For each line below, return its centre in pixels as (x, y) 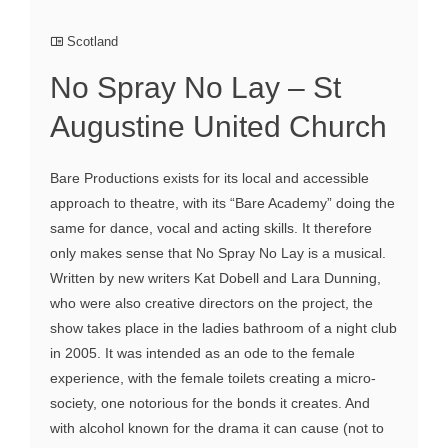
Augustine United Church (218, 127)
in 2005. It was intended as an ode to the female (202, 353)
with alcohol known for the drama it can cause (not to (217, 428)
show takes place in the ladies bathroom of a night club (223, 328)
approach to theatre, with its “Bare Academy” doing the (222, 203)
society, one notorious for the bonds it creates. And (210, 403)
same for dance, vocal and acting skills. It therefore (211, 228)
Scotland (92, 42)
